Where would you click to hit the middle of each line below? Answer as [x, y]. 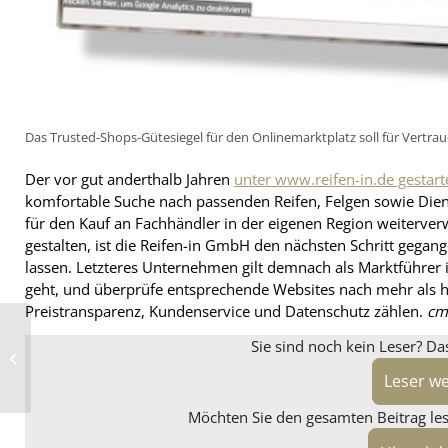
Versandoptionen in [94, 349]
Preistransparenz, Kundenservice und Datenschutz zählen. [226, 311]
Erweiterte [65, 334]
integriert [62, 379]
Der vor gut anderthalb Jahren [129, 179]
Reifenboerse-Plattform [104, 364]
